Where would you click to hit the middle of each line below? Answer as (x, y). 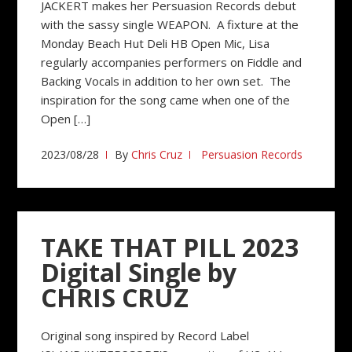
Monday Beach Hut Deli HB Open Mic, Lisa (156, 43)
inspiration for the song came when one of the (166, 100)
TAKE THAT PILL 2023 (170, 247)
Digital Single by (139, 272)
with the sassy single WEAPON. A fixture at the (170, 24)
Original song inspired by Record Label (145, 335)
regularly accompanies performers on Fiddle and (172, 62)
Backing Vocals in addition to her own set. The (166, 81)
